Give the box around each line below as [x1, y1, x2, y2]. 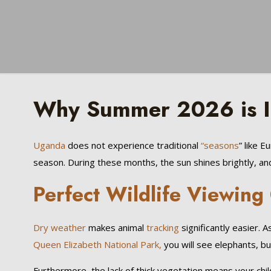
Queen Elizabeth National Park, [33, 238, 162, 250]
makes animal [85, 221, 146, 233]
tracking [146, 221, 179, 233]
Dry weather [33, 221, 86, 233]
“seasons [200, 139, 239, 151]
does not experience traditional [65, 139, 201, 151]
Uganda [33, 139, 65, 151]
